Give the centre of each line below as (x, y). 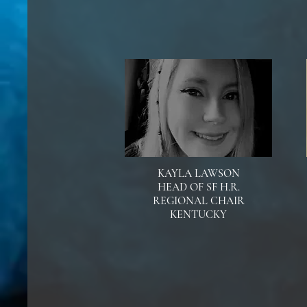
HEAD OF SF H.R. (198, 187)
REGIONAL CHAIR (198, 201)
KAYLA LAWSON (198, 173)
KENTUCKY (198, 214)
